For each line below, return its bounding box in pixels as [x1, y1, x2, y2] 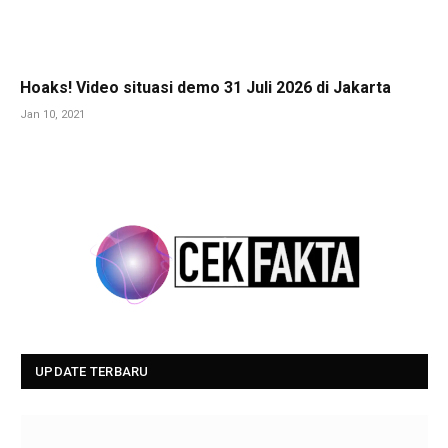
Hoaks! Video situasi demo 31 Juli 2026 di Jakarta [20, 78, 391, 98]
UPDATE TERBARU [35, 363, 149, 379]
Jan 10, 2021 [20, 108, 85, 122]
